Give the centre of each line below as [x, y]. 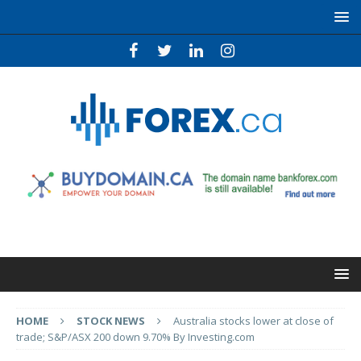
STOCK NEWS [111, 321]
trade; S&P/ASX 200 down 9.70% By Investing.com [135, 337]
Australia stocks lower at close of [253, 321]
